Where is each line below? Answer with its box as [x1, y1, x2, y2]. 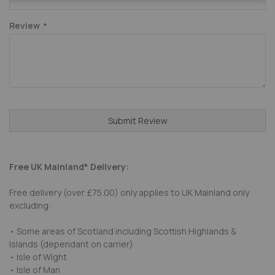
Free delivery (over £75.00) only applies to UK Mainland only [9, 186, 249, 198]
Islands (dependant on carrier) [9, 238, 133, 250]
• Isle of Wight [9, 250, 67, 263]
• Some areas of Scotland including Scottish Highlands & [9, 225, 236, 237]
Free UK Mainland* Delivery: [9, 160, 129, 172]
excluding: [9, 199, 51, 211]
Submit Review [107, 114, 168, 126]
